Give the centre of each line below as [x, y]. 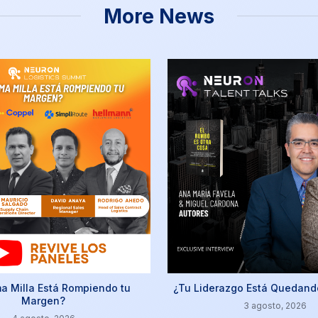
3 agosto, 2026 [275, 305]
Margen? [43, 300]
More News [159, 16]
